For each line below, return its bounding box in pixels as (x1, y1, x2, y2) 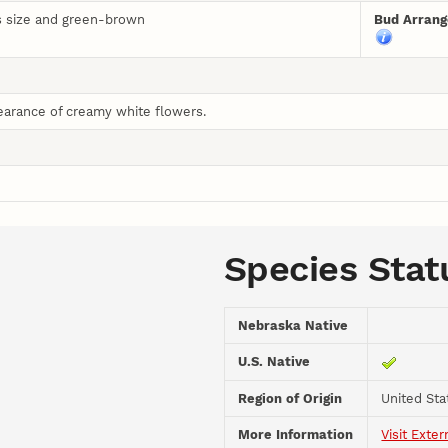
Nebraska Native (238, 318, 349, 334)
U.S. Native (238, 354, 311, 370)
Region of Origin (238, 391, 343, 407)
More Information (238, 427, 354, 443)
